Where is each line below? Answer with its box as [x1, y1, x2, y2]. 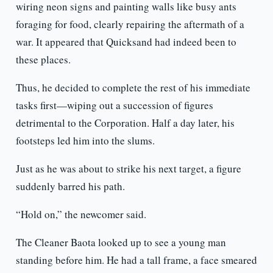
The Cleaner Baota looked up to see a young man [15, 235, 226, 250]
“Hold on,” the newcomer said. [15, 207, 146, 222]
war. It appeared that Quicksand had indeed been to [15, 35, 236, 49]
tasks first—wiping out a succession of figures [15, 98, 213, 113]
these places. [15, 52, 71, 67]
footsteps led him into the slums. [15, 133, 155, 148]
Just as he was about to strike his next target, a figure [15, 161, 241, 176]
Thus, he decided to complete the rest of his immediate [15, 80, 250, 95]
